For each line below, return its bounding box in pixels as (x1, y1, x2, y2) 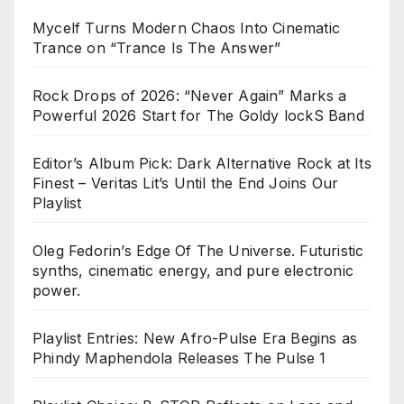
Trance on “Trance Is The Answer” (32, 39, 281, 58)
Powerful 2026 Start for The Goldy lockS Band (32, 106, 364, 125)
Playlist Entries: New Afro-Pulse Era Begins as (32, 329, 358, 348)
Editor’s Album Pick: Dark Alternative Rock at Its (32, 154, 372, 173)
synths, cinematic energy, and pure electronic (32, 262, 354, 280)
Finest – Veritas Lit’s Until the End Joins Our (32, 174, 339, 193)
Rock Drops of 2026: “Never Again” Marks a (32, 87, 347, 106)
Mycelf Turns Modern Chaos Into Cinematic (32, 19, 341, 38)
